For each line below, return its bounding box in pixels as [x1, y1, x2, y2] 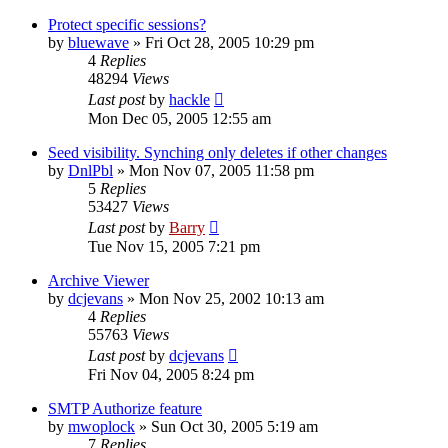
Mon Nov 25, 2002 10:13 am [139, 289, 324, 307]
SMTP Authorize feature [48, 399, 202, 417]
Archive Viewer [48, 271, 149, 289]
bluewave [68, 33, 129, 51]
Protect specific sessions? [48, 15, 206, 33]
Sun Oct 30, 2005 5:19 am [151, 417, 318, 435]
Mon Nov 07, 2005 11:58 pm [129, 161, 314, 179]
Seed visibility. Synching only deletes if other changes [48, 143, 387, 161]
